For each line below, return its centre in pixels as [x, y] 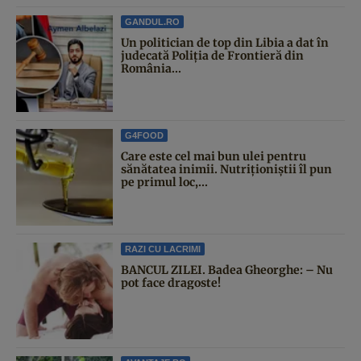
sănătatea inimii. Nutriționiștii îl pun [226, 169]
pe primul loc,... [164, 182]
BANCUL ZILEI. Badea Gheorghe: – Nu [227, 270]
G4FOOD [144, 135]
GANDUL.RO [152, 21]
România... [151, 68]
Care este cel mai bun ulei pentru [214, 156]
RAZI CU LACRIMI [163, 249]
